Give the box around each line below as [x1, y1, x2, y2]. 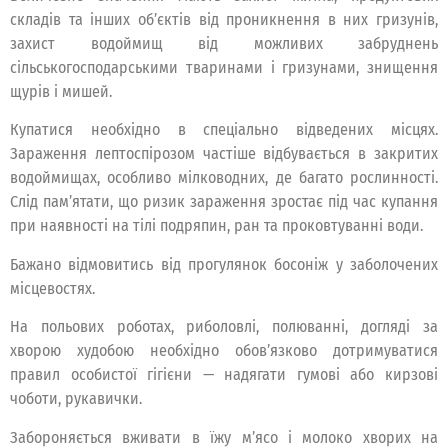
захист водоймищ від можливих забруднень [10, 34, 438, 54]
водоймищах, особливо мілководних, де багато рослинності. [10, 168, 438, 188]
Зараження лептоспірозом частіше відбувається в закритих [10, 144, 438, 164]
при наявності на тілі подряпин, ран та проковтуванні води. [10, 216, 423, 236]
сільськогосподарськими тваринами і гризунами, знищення [10, 58, 438, 78]
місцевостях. [10, 278, 95, 298]
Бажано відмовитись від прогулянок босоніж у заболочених [10, 254, 438, 274]
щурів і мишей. [10, 82, 112, 102]
